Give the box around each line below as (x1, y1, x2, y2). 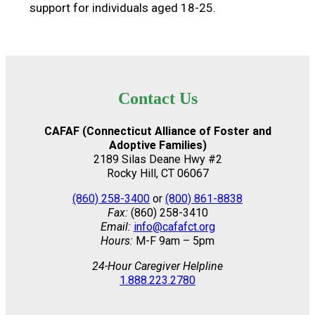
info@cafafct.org (133, 219, 215, 233)
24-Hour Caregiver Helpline (92, 259, 223, 273)
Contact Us (117, 89, 198, 108)
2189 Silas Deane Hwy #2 (93, 152, 222, 166)
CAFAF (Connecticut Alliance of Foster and (44, 124, 271, 138)
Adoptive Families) (108, 138, 207, 152)
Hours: (101, 233, 136, 247)
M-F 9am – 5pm (136, 233, 214, 247)
